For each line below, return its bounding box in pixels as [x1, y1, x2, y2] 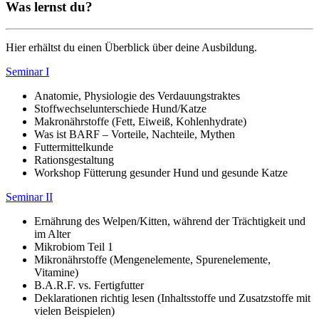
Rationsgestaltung [34, 154, 114, 167]
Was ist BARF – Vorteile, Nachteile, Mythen [34, 128, 235, 141]
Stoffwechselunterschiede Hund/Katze [34, 103, 206, 115]
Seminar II [6, 191, 53, 204]
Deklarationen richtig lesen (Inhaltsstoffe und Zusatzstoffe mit [34, 292, 310, 305]
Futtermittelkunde [34, 141, 113, 154]
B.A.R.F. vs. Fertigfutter [34, 279, 144, 292]
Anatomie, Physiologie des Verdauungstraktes [34, 90, 240, 103]
